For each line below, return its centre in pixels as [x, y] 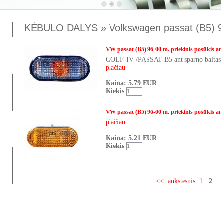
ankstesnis [181, 181]
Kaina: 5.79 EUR [131, 83]
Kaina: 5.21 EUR [131, 138]
